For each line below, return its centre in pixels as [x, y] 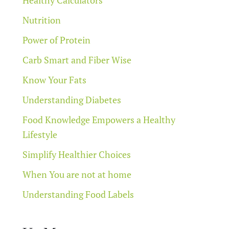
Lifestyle [40, 134]
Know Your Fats [54, 79]
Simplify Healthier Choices [77, 154]
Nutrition [42, 20]
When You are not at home [77, 174]
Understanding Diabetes [72, 99]
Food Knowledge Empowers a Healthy [99, 119]
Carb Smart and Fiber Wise [77, 60]
